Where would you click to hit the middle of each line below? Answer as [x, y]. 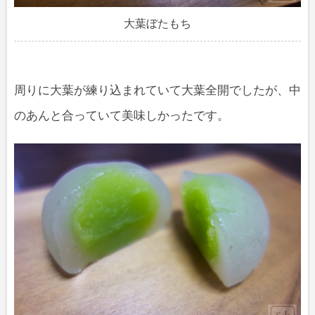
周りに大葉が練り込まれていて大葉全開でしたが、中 [157, 91]
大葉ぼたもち [157, 24]
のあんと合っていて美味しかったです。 [122, 116]
